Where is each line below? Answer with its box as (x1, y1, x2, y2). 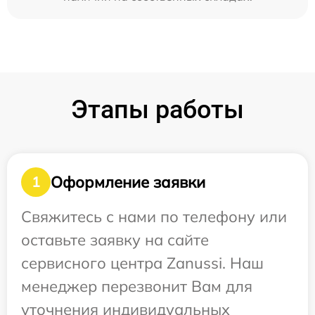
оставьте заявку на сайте (21, 230, 209, 250)
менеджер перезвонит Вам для (21, 276, 252, 296)
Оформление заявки (51, 172, 205, 192)
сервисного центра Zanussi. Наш (21, 253, 264, 273)
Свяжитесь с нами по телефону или (21, 207, 287, 226)
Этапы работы (71, 95, 244, 124)
